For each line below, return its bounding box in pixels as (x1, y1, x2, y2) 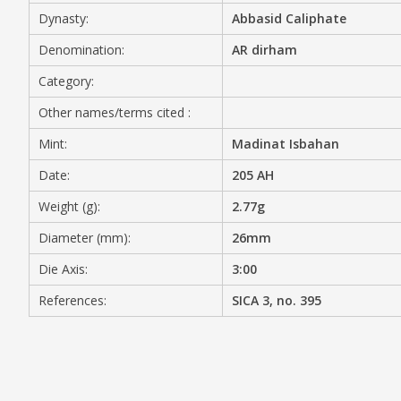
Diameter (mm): (38, 229, 131, 246)
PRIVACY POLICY (125, 132, 249, 151)
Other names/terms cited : (38, 104, 191, 121)
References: (38, 292, 107, 309)
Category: (38, 73, 94, 90)
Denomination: (38, 41, 124, 58)
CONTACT (125, 111, 201, 131)
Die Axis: (38, 260, 88, 277)
